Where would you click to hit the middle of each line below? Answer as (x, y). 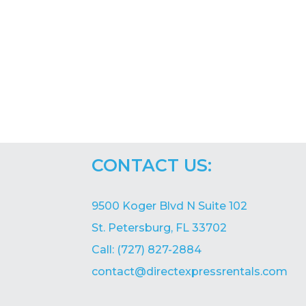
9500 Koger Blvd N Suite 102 (170, 206)
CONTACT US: (152, 165)
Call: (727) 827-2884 (147, 249)
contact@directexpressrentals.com (190, 271)
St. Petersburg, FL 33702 (159, 227)
